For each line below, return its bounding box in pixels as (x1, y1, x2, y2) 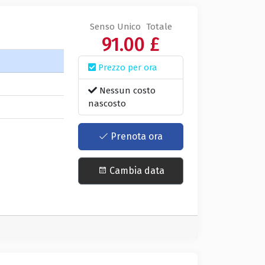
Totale (146, 21, 172, 33)
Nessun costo (97, 85, 156, 96)
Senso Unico (89, 21, 141, 33)
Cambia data (106, 165, 164, 177)
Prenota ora (108, 130, 163, 142)
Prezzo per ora (96, 62, 158, 73)
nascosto (88, 98, 127, 109)
